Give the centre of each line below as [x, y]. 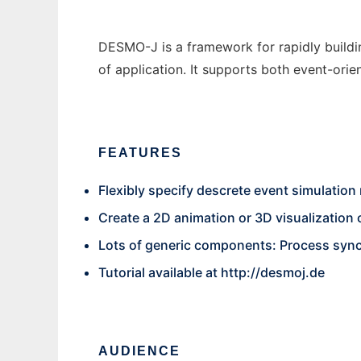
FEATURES [140, 153]
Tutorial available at [160, 273]
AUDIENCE [139, 351]
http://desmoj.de [273, 273]
